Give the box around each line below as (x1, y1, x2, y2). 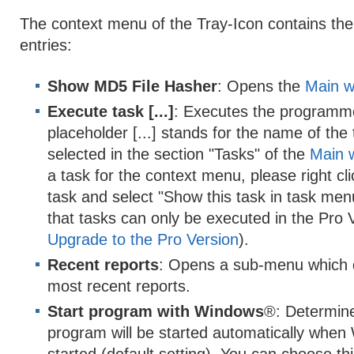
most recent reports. (47, 277, 190, 295)
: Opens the (217, 77, 305, 95)
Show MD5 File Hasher (47, 77, 217, 95)
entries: (20, 36, 72, 54)
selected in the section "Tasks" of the (47, 145, 310, 163)
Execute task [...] (47, 103, 174, 120)
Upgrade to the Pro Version (47, 231, 239, 248)
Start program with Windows (47, 303, 264, 320)
